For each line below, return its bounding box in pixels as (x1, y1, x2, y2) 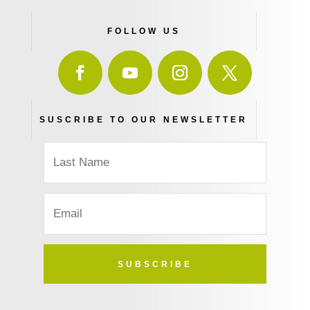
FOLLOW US (107, 26, 181, 36)
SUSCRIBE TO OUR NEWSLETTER (39, 115, 248, 125)
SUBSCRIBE (117, 259, 192, 269)
